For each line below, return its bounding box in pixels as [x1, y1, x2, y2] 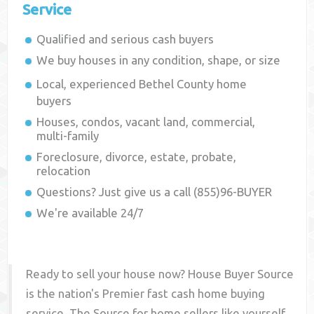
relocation [36, 164, 91, 178]
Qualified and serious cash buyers [36, 32, 214, 46]
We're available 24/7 [36, 206, 144, 220]
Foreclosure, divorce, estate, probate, [36, 150, 237, 164]
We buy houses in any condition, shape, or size [36, 53, 281, 67]
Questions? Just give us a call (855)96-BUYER [36, 185, 273, 199]
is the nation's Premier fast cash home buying [26, 287, 266, 301]
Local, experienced [36, 77, 139, 91]
